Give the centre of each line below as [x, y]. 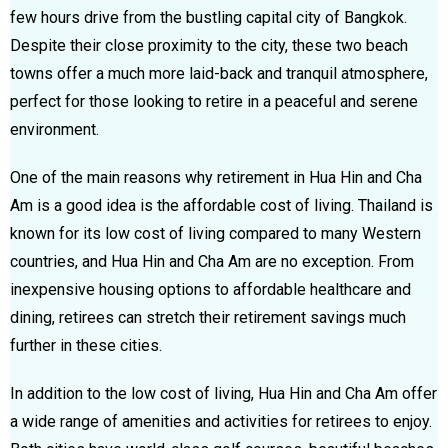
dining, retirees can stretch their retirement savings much [208, 317]
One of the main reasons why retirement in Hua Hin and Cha [216, 177]
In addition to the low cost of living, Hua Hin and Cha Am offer [223, 393]
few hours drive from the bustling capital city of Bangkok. [208, 17]
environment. [54, 129]
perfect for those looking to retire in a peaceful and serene [214, 101]
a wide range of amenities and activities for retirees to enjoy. [221, 421]
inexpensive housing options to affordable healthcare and [210, 289]
